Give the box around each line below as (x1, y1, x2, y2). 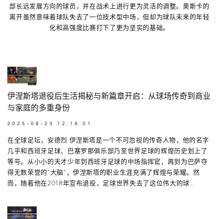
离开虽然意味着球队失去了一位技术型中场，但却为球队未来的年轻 (9, 12, 210, 21)
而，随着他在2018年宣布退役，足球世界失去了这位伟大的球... (7, 179, 195, 187)
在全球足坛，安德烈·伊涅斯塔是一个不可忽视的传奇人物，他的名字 (7, 136, 210, 144)
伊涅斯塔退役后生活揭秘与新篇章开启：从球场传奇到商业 (7, 92, 211, 101)
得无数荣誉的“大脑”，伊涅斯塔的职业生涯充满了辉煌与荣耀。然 (7, 168, 200, 176)
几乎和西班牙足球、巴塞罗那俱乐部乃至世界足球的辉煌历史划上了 (7, 147, 208, 155)
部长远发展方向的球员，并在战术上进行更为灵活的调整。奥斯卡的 (9, 1, 210, 10)
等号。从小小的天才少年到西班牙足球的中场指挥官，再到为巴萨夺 (7, 157, 208, 166)
